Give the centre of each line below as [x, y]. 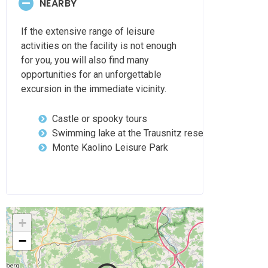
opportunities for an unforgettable [91, 75]
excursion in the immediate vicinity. [94, 89]
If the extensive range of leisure [88, 32]
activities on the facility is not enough [99, 46]
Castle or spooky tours [99, 119]
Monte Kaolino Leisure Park [110, 148]
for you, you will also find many [85, 60]
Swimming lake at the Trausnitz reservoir [137, 133]
